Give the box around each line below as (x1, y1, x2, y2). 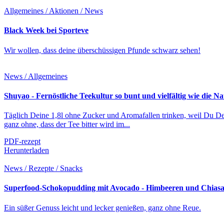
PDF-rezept (4, 137, 40, 146)
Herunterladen (4, 146, 49, 155)
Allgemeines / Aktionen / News (4, 6, 103, 15)
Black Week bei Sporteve (4, 26, 88, 35)
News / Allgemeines (4, 71, 67, 80)
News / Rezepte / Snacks (4, 164, 82, 173)
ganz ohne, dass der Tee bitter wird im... (4, 120, 130, 129)
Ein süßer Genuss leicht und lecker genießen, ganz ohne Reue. (4, 203, 201, 212)
